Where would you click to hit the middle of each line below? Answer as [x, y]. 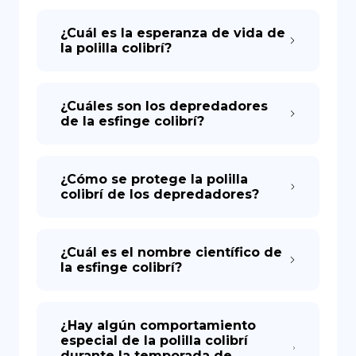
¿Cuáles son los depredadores [164, 106]
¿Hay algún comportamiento [158, 325]
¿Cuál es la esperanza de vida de [173, 33]
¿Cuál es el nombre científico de [171, 252]
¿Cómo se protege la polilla [154, 179]
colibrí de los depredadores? [160, 194]
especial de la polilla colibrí [154, 341]
